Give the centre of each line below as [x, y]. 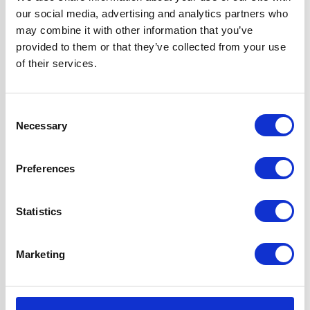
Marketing [40, 254]
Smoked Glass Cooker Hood [155, 32]
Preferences [46, 168]
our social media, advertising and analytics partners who [152, 13]
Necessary [42, 125]
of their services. [56, 63]
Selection [26, 128]
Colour [57, 276]
